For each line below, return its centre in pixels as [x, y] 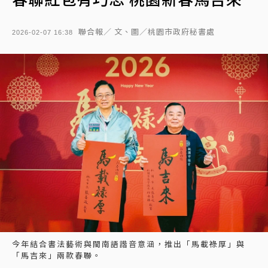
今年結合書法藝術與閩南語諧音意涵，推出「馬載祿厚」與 [129, 244]
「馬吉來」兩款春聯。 [57, 255]
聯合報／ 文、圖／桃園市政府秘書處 [147, 31]
